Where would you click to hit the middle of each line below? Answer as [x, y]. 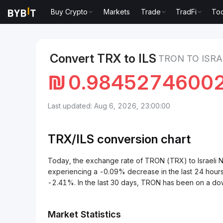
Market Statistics [84, 214]
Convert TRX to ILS [103, 58]
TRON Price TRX [100, 21]
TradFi [186, 12]
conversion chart [142, 139]
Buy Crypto [69, 12]
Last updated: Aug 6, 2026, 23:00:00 [109, 106]
